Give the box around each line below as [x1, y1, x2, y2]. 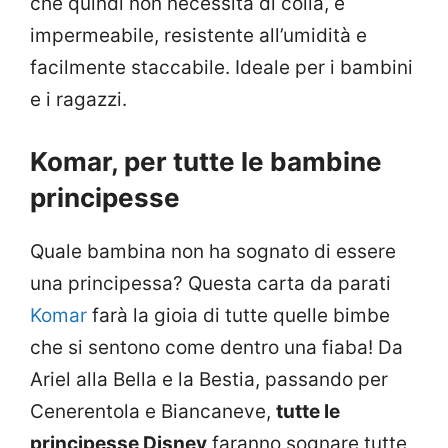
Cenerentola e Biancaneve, [30, 400, 276, 424]
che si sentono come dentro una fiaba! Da [30, 336, 403, 360]
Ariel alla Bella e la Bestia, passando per [30, 368, 388, 392]
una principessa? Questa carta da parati [30, 272, 391, 296]
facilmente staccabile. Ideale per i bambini [30, 55, 413, 79]
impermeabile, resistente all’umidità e [30, 23, 367, 47]
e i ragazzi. [30, 87, 127, 111]
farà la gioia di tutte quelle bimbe [87, 304, 390, 328]
